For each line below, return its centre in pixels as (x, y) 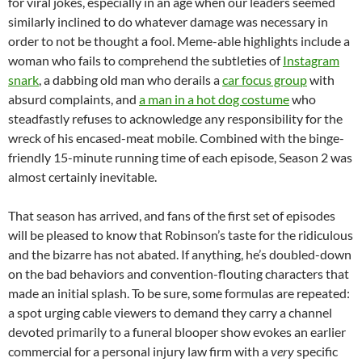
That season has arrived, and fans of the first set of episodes (172, 215)
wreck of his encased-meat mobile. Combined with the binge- (176, 137)
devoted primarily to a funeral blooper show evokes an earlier (177, 331)
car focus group (265, 79)
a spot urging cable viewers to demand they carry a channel (170, 312)
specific (317, 351)
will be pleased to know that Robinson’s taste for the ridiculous (181, 234)
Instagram (311, 60)
